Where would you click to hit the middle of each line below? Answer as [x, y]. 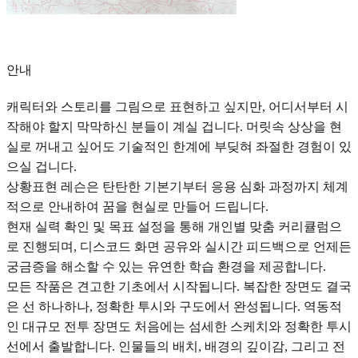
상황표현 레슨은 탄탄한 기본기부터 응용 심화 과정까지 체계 [177, 187]
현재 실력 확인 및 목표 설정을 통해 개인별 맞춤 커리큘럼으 [174, 227]
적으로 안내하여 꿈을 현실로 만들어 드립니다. [137, 207]
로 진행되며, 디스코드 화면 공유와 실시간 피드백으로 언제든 [179, 247]
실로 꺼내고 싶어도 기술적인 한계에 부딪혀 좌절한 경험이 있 [179, 147]
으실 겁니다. [42, 167]
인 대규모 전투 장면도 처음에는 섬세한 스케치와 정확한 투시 [179, 327]
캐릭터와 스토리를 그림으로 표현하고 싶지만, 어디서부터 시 [177, 107]
